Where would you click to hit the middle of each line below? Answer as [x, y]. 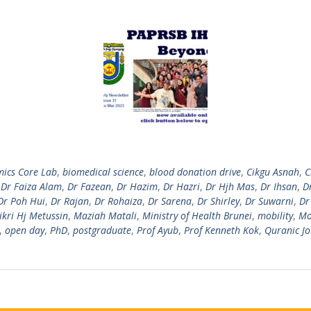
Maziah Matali [105, 216]
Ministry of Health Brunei [197, 216]
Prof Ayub [158, 230]
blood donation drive [195, 172]
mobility [275, 216]
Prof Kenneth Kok [221, 230]
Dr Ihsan [279, 186]
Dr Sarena [170, 201]
